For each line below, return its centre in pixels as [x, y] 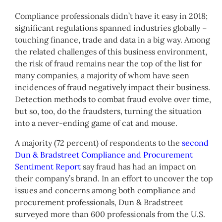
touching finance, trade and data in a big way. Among [112, 39]
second [195, 142]
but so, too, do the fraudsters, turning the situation [108, 111]
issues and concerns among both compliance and [106, 190]
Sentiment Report [48, 166]
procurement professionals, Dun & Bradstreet [99, 202]
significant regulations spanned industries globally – [111, 28]
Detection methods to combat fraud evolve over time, [113, 99]
